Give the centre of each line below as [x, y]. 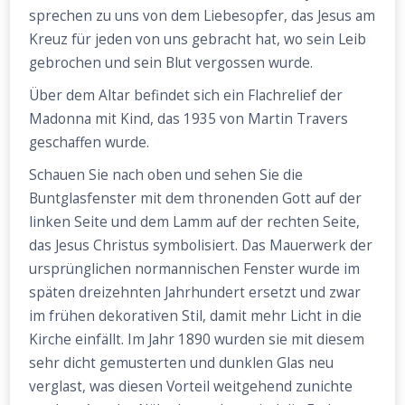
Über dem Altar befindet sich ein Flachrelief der [186, 96]
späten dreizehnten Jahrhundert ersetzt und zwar [195, 293]
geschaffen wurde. [89, 143]
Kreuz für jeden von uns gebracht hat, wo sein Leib [198, 40]
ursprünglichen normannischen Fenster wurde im [195, 269]
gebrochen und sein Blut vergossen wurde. [171, 63]
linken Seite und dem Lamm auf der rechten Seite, [195, 222]
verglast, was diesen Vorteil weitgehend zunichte [191, 387]
